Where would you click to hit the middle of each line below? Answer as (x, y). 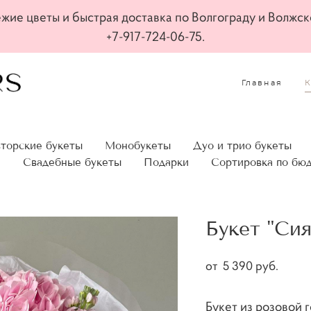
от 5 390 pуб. (242, 266)
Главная (262, 83)
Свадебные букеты (72, 163)
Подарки (166, 163)
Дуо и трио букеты (242, 146)
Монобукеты (138, 146)
